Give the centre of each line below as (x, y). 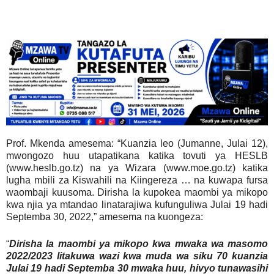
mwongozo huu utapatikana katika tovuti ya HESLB (137, 156)
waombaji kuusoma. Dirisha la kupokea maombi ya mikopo (137, 193)
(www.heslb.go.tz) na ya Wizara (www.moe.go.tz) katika (137, 168)
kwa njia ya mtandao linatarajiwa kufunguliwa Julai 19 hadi (137, 205)
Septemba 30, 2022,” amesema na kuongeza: (105, 217)
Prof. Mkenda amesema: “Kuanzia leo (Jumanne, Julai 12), (137, 144)
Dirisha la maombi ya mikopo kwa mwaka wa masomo (139, 244)
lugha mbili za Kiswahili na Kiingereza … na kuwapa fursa (137, 180)
